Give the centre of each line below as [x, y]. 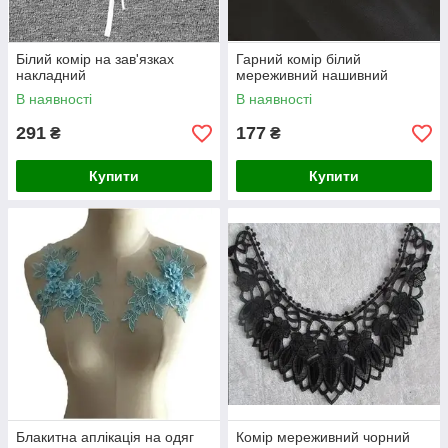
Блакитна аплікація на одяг [105, 437]
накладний [51, 75]
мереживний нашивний [312, 75]
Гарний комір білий [298, 59]
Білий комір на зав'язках [95, 59]
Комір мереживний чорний [323, 437]
